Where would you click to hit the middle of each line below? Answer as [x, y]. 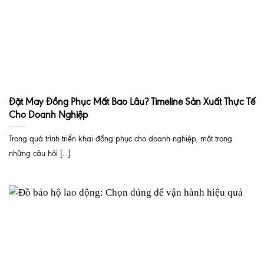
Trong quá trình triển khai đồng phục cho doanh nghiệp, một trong [121, 138]
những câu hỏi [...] [39, 153]
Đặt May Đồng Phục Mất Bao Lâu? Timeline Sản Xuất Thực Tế [132, 102]
